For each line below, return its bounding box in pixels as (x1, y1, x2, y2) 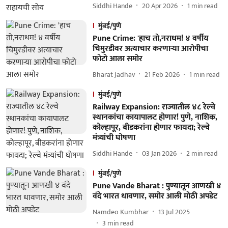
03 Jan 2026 (141, 147, 177, 159)
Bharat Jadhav (92, 68, 135, 80)
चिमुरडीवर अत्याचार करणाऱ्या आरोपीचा (92, 42, 208, 55)
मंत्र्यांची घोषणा (92, 131, 135, 145)
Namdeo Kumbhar (92, 206, 149, 218)
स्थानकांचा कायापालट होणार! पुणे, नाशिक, (92, 110, 217, 124)
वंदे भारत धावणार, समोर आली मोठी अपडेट (92, 189, 217, 203)
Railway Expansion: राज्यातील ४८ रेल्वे (92, 100, 215, 114)
